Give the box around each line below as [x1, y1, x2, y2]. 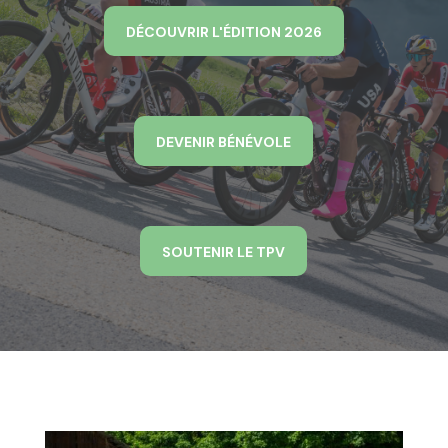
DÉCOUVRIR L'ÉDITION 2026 [125, 22, 322, 41]
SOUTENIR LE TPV [162, 242, 286, 261]
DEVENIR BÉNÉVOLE [156, 132, 292, 151]
